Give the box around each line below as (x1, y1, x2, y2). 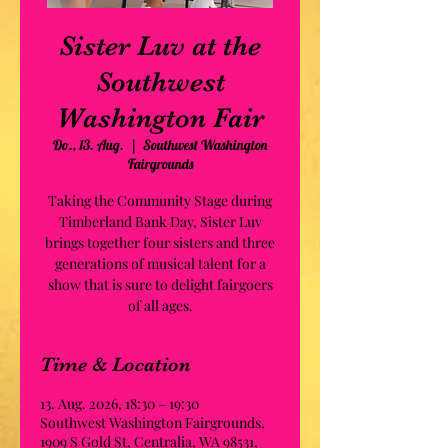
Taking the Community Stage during (48, 191, 272, 210)
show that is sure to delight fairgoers (47, 275, 273, 294)
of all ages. (127, 296, 193, 315)
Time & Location (40, 353, 191, 376)
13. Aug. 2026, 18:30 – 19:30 (40, 394, 199, 413)
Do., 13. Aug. (53, 136, 124, 154)
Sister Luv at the (59, 30, 261, 62)
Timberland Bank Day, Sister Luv (58, 212, 262, 231)
